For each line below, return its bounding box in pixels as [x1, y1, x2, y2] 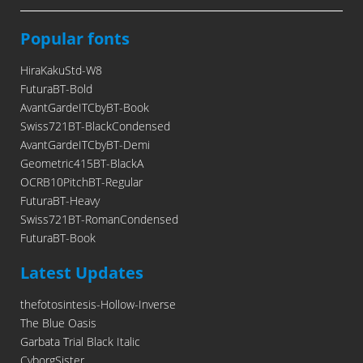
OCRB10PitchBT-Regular [20, 174, 143, 190]
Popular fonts [20, 28, 130, 50]
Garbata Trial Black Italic [20, 334, 140, 350]
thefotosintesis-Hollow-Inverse [20, 297, 176, 313]
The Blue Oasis [20, 315, 96, 331]
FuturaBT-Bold [20, 81, 92, 97]
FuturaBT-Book [20, 230, 96, 246]
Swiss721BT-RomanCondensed [20, 211, 178, 228]
